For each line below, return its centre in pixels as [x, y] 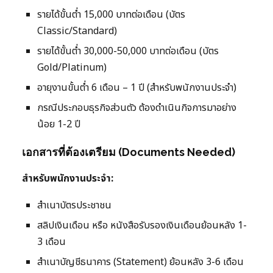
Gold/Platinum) [72, 68]
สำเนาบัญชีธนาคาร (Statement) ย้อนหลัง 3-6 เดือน [140, 262]
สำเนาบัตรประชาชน [74, 206]
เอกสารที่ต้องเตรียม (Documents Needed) [129, 152]
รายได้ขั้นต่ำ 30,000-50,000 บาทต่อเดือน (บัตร [128, 51]
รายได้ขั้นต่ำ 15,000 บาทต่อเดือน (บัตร [111, 15]
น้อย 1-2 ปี [59, 125]
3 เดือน [51, 242]
